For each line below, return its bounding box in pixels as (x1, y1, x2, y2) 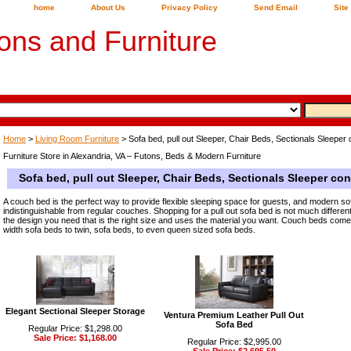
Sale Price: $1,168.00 (33, 333, 117, 342)
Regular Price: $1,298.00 (27, 324, 122, 333)
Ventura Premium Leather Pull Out (164, 310, 304, 320)
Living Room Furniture (35, 134, 119, 143)
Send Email (254, 3, 298, 12)
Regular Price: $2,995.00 (186, 337, 281, 346)
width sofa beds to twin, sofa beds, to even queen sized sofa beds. (3, 225, 255, 234)
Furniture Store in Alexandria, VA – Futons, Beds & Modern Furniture (3, 151, 261, 161)
